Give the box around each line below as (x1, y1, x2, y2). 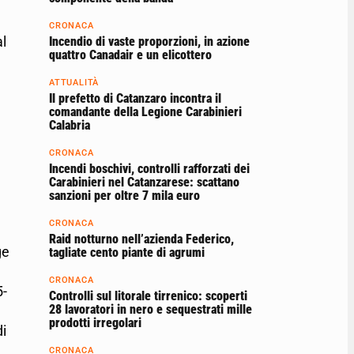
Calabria (49, 118, 90, 134)
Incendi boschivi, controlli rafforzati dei (49, 161, 250, 177)
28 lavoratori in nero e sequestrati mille (49, 302, 252, 318)
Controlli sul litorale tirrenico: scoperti (49, 288, 247, 304)
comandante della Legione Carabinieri (49, 104, 242, 120)
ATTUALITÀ (49, 77, 100, 88)
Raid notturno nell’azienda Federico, (49, 232, 234, 247)
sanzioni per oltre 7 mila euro (49, 188, 200, 204)
